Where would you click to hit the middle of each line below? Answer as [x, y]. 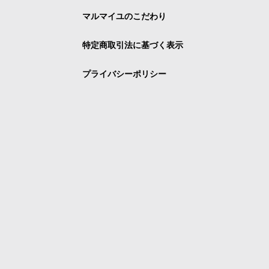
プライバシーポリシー [124, 74]
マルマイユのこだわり [124, 17]
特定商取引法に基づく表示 [133, 45]
